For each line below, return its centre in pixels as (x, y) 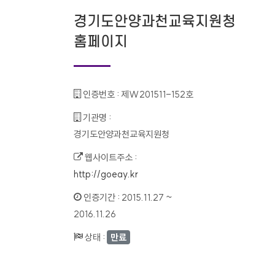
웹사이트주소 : (110, 158)
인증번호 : (101, 95)
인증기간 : (102, 198)
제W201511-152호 (157, 95)
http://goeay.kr (106, 174)
